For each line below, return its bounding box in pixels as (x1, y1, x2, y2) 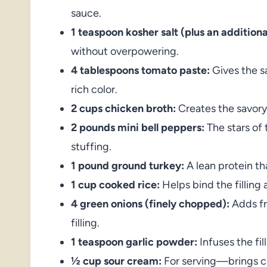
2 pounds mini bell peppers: (71, 120, 204, 134)
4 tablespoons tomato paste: (71, 63, 210, 77)
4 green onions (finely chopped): (71, 197, 229, 210)
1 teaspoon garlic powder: (71, 235, 197, 249)
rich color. (71, 82, 117, 96)
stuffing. (71, 139, 111, 153)
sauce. (71, 6, 101, 20)
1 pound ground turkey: (71, 159, 184, 172)
